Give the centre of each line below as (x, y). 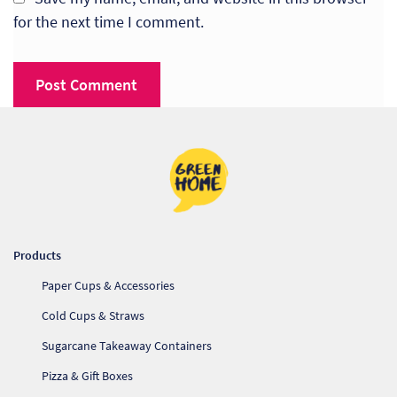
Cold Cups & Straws (93, 316)
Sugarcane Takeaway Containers (127, 346)
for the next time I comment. (109, 21)
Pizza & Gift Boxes (87, 376)
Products (37, 256)
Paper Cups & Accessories (108, 286)
